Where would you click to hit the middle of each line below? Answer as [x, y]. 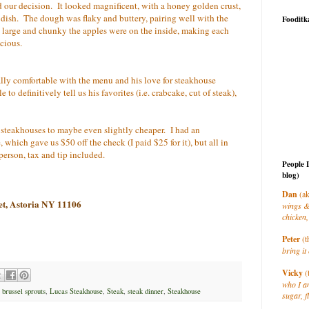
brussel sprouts [23, 291]
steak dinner [145, 291]
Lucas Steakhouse [76, 291]
